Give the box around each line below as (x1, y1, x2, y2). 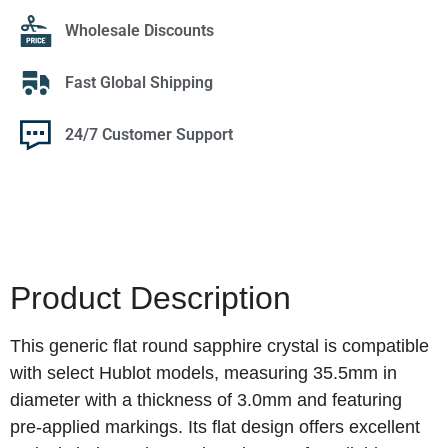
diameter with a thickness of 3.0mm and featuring (10, 390, 402, 411)
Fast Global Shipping (65, 73, 213, 93)
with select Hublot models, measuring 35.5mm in (10, 363, 397, 384)
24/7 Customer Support (65, 125, 233, 145)
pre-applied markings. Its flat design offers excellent (10, 417, 420, 438)
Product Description (10, 280, 291, 317)
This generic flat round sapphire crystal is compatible (10, 336, 429, 357)
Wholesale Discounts (65, 21, 214, 41)
